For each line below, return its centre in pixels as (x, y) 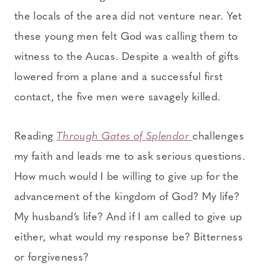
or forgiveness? (52, 258)
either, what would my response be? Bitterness (129, 237)
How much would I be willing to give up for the (127, 177)
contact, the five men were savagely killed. (118, 97)
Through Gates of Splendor (124, 137)
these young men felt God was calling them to (126, 37)
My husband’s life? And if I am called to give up (128, 217)
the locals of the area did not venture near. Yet (128, 17)
